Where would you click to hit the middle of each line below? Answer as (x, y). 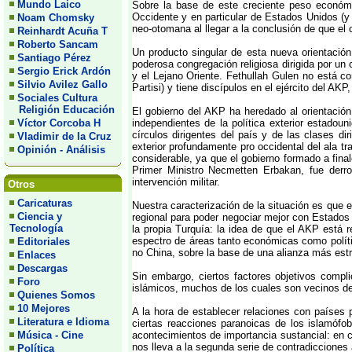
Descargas (42, 268)
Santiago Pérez (54, 58)
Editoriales (44, 242)
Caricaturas (45, 203)
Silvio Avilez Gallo (62, 84)
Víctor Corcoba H (59, 123)
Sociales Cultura (57, 98)
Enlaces (37, 255)
